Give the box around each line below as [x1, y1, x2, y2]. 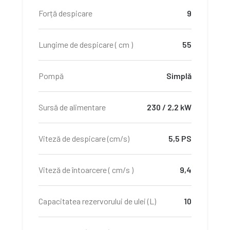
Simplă [166, 71, 191, 81]
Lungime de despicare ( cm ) [39, 40, 133, 49]
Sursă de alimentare [39, 102, 106, 112]
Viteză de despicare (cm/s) [39, 133, 129, 143]
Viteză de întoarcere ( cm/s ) [39, 165, 133, 175]
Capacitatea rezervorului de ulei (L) [39, 196, 156, 206]
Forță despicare [39, 8, 92, 18]
